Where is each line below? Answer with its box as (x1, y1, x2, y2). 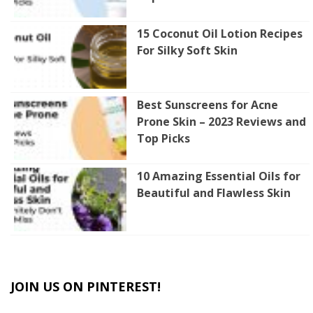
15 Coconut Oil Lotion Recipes (137, 26, 303, 42)
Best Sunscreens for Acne (137, 97, 278, 113)
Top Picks (137, 131, 190, 147)
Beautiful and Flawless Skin (137, 185, 291, 201)
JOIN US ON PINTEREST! (10, 278, 161, 296)
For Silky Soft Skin (137, 43, 238, 59)
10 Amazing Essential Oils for (137, 168, 300, 184)
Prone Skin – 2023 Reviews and (137, 114, 306, 130)
